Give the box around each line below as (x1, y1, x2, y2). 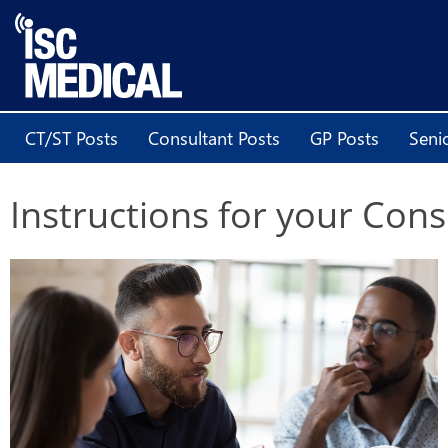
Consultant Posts (148, 125, 280, 150)
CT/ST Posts (25, 125, 118, 150)
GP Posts (310, 125, 379, 150)
